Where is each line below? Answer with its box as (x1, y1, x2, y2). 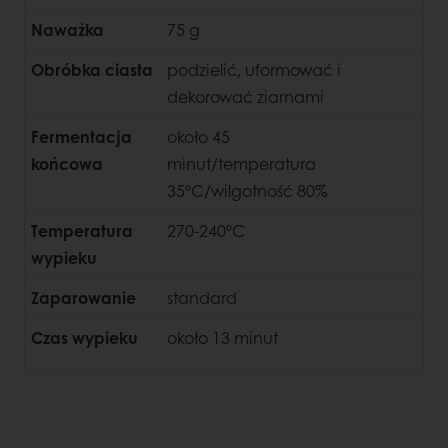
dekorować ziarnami (167, 84, 324, 108)
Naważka (31, 17, 108, 41)
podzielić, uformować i (167, 57, 341, 81)
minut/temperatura (167, 151, 316, 175)
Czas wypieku (31, 325, 142, 349)
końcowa (31, 151, 103, 175)
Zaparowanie (31, 285, 140, 309)
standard (167, 285, 237, 309)
